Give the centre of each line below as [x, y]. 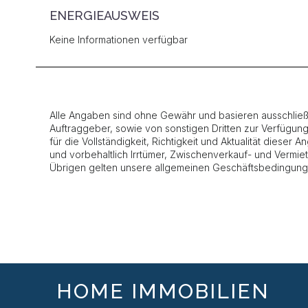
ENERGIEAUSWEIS [104, 15]
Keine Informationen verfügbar [119, 40]
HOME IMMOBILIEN [163, 291]
